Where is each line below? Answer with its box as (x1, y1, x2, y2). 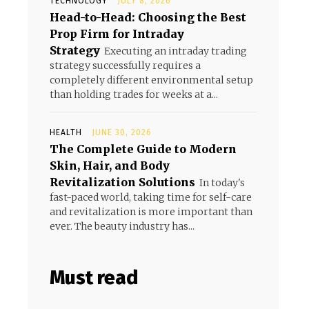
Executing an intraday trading (104, 45, 247, 57)
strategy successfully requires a (50, 59, 201, 72)
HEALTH (50, 128, 82, 137)
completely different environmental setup (50, 74, 253, 86)
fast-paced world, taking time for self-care (50, 191, 252, 203)
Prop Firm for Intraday (50, 27, 184, 41)
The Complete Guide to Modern (50, 142, 237, 156)
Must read (50, 266, 138, 289)
